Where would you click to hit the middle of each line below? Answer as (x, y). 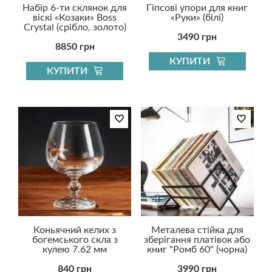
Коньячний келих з (75, 230)
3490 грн (197, 37)
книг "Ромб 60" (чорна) (197, 250)
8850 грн (75, 46)
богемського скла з (75, 240)
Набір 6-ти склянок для (75, 8)
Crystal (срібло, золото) (75, 27)
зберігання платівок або (197, 240)
